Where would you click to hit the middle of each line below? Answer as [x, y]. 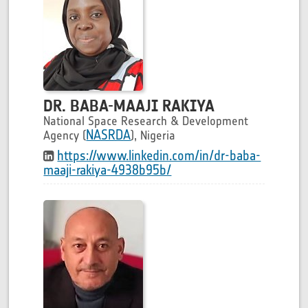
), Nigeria [153, 135]
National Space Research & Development [146, 121]
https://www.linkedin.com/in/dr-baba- [159, 155]
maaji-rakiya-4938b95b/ [108, 170]
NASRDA [109, 135]
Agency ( [65, 135]
